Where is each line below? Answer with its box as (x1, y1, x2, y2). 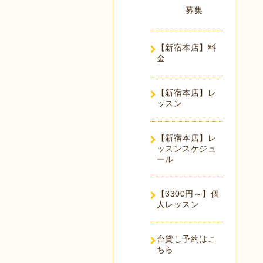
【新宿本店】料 (156, 43, 216, 52)
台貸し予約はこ (156, 234, 216, 244)
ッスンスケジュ (156, 144, 216, 153)
